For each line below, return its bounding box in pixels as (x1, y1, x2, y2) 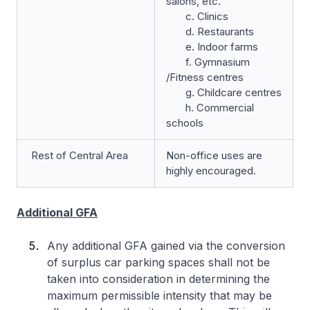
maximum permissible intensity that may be (47, 289, 272, 302)
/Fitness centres (166, 71, 244, 84)
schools (166, 116, 203, 129)
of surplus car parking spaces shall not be (47, 255, 270, 269)
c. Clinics (166, 10, 228, 23)
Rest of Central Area (28, 149, 128, 162)
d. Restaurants (166, 25, 254, 38)
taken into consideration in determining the (47, 272, 270, 286)
